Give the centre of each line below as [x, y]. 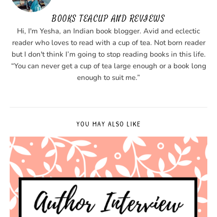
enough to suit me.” [108, 77]
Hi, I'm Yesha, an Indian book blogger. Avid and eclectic [108, 31]
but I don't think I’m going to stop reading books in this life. [108, 54]
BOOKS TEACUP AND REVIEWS [108, 18]
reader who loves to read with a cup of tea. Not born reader [108, 42]
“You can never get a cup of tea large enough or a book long [108, 66]
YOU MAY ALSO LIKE [108, 124]
